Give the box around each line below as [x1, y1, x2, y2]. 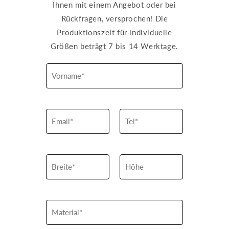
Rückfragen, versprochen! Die [61, 14, 168, 24]
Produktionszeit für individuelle [57, 28, 172, 37]
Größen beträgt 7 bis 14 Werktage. [51, 41, 178, 51]
